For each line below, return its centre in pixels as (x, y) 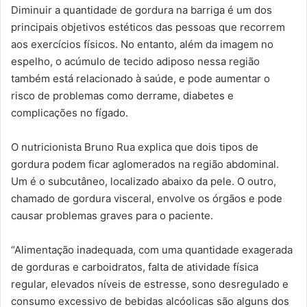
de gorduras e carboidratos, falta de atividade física (135, 267)
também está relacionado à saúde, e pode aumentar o (140, 78)
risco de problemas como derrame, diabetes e (122, 95)
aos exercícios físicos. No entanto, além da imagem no (142, 44)
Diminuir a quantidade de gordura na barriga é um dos (142, 10)
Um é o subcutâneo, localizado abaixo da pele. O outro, (144, 181)
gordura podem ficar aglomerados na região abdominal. (145, 164)
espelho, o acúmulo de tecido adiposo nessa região (135, 61)
